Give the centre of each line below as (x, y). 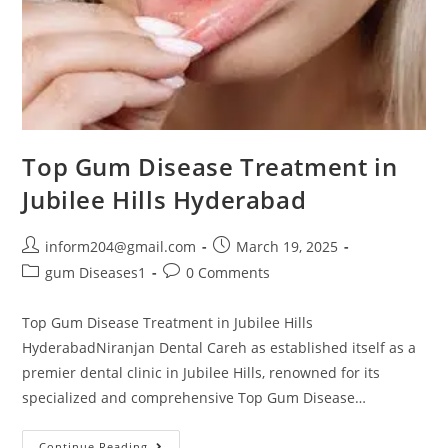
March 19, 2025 (287, 246)
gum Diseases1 (96, 272)
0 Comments (228, 272)
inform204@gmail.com (121, 246)
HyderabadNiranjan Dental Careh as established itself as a (219, 347)
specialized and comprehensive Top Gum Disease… (194, 397)
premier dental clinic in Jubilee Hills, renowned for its (201, 372)
